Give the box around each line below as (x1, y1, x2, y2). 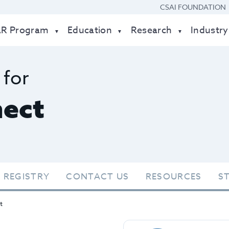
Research (130, 24, 172, 37)
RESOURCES (145, 170, 202, 183)
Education (67, 24, 112, 37)
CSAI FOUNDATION (160, 2, 226, 12)
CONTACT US (66, 170, 129, 183)
